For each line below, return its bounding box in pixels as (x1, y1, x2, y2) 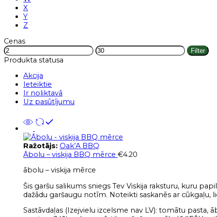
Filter (191, 46, 205, 54)
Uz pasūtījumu (23, 97, 75, 107)
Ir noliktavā (23, 89, 62, 98)
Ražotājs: (23, 141, 60, 150)
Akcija (23, 71, 43, 80)
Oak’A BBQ (60, 141, 99, 150)
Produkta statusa (4, 55, 63, 64)
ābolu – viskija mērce (23, 166, 96, 175)
